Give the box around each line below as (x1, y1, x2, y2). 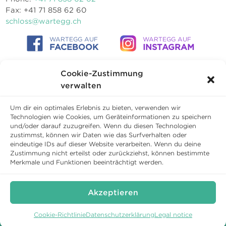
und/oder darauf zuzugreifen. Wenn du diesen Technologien (10, 122, 196, 130)
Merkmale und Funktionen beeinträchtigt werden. (10, 158, 163, 166)
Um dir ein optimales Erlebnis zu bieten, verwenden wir (10, 104, 181, 111)
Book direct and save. (138, 211, 219, 220)
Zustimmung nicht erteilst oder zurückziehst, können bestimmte (10, 149, 209, 157)
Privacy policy (110, 185, 167, 193)
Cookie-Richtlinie (34, 211, 86, 218)
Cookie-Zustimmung (61, 69, 143, 78)
